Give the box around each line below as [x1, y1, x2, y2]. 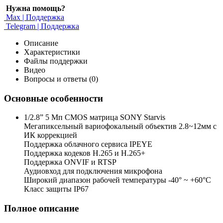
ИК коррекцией [24, 131, 77, 140]
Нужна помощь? [6, 3, 65, 12]
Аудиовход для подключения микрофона [24, 167, 162, 176]
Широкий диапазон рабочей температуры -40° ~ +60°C [24, 176, 211, 185]
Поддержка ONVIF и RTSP [24, 158, 116, 167]
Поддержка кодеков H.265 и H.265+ [24, 149, 145, 158]
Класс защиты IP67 [24, 185, 89, 194]
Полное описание [4, 203, 79, 214]
